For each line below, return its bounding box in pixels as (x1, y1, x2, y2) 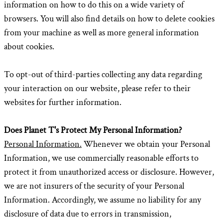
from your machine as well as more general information (4, 27, 199, 38)
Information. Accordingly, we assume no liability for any (4, 194, 201, 206)
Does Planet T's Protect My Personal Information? (4, 124, 182, 136)
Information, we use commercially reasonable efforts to (4, 152, 199, 164)
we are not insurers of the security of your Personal (4, 180, 184, 192)
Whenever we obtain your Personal (82, 138, 210, 150)
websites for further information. (4, 97, 121, 108)
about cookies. (4, 41, 54, 52)
